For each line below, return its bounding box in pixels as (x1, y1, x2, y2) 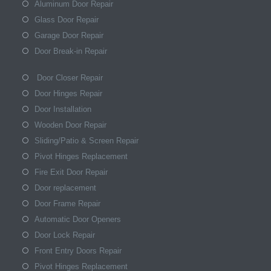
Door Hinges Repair (34, 88, 103, 98)
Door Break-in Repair (34, 46, 108, 56)
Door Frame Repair (34, 198, 101, 208)
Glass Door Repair (34, 15, 99, 24)
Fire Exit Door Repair (34, 167, 108, 177)
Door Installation (34, 104, 92, 114)
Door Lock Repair (34, 230, 96, 240)
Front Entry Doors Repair (34, 246, 122, 255)
